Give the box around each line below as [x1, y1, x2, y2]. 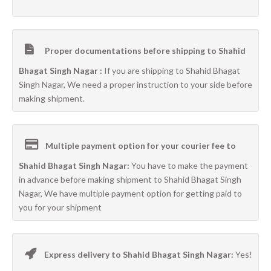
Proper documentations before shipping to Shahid [43, 45, 246, 56]
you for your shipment [19, 202, 102, 212]
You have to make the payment [131, 160, 248, 171]
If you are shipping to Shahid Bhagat [104, 65, 240, 76]
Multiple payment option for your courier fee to [45, 140, 236, 151]
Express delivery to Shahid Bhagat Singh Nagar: [44, 249, 235, 260]
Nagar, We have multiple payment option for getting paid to [19, 188, 242, 198]
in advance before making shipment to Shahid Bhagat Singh [19, 174, 241, 184]
